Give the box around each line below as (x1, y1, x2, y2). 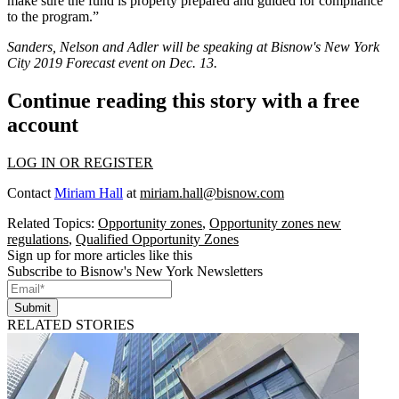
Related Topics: (7, 216, 98, 232)
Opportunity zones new (209, 216, 341, 232)
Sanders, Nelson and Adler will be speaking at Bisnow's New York (7, 39, 379, 55)
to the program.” (7, 9, 99, 25)
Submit (14, 301, 51, 315)
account (7, 113, 78, 137)
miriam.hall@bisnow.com (140, 185, 284, 201)
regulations (7, 232, 69, 248)
